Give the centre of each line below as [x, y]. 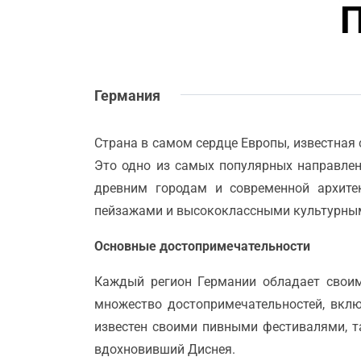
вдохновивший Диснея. [165, 349]
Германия [127, 95]
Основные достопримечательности [202, 246]
